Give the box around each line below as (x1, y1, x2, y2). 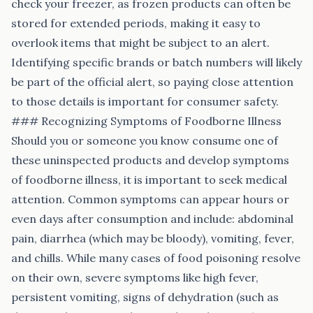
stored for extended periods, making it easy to (11, 16, 261, 30)
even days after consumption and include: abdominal (11, 212, 293, 226)
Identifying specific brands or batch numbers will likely (11, 55, 302, 69)
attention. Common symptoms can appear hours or (11, 192, 289, 206)
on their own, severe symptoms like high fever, (11, 270, 259, 284)
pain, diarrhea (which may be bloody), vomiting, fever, (11, 231, 294, 245)
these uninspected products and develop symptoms (11, 153, 289, 167)
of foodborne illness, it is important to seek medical (11, 173, 287, 187)
